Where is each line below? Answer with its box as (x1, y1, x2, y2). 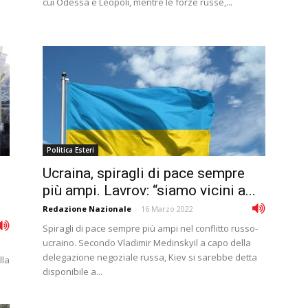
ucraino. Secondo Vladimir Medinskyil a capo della (43, 236, 251, 249)
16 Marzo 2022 (141, 203, 193, 214)
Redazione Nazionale (43, 203, 131, 214)
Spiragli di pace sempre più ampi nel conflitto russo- (43, 222, 258, 234)
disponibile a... (43, 265, 102, 278)
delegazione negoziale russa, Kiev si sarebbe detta (43, 251, 257, 263)
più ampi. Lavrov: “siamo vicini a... (43, 182, 256, 199)
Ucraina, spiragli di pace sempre (43, 165, 245, 181)
